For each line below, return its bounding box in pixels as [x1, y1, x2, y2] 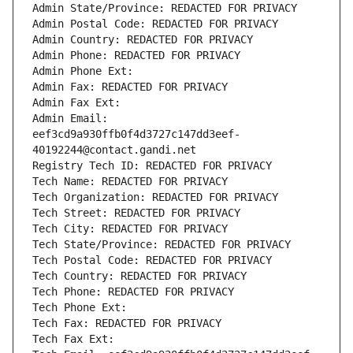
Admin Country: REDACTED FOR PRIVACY [32, 33, 253, 46]
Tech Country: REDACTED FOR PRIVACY [32, 269, 247, 283]
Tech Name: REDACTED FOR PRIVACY [32, 175, 228, 188]
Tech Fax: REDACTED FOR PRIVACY [32, 317, 221, 330]
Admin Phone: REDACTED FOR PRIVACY [32, 49, 240, 62]
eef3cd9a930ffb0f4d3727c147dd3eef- [32, 128, 240, 141]
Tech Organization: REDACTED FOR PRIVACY [32, 191, 278, 204]
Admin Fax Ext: [32, 96, 121, 110]
